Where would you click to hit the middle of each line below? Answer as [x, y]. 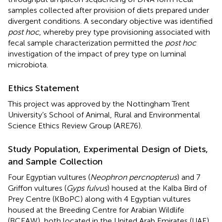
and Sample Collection [55, 161]
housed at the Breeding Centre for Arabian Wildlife [96, 210]
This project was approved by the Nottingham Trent [99, 104]
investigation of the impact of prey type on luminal [97, 54]
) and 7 [189, 177]
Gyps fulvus [87, 188]
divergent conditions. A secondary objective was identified [110, 21]
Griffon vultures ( [37, 188]
